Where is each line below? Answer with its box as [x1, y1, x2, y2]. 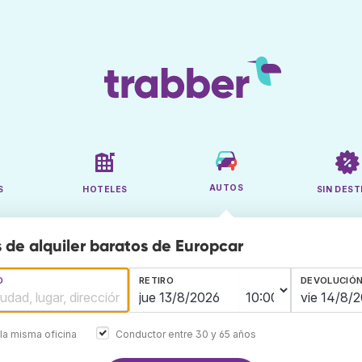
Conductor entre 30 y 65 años [116, 327, 256, 340]
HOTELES [82, 184, 128, 196]
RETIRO [139, 275, 174, 287]
